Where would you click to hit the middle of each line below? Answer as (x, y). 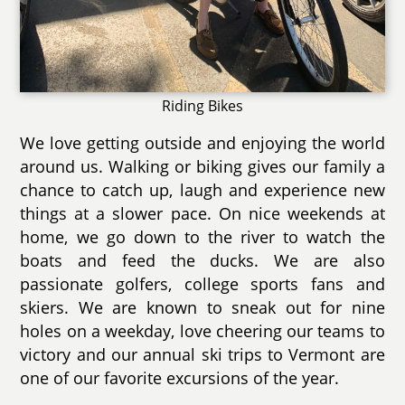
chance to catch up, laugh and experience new (202, 189)
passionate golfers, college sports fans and (202, 283)
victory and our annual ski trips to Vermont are (202, 354)
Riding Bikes (202, 105)
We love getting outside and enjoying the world (202, 142)
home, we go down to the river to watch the (202, 236)
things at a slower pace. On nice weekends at (202, 213)
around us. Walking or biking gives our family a (202, 166)
